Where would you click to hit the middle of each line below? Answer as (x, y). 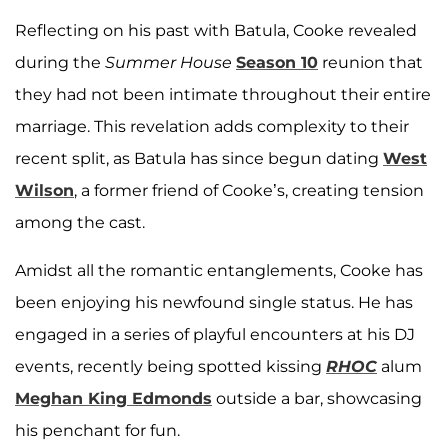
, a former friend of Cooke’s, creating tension (249, 191)
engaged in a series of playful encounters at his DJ (215, 335)
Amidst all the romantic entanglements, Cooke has (219, 271)
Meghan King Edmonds (113, 399)
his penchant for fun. (97, 431)
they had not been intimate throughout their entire (223, 95)
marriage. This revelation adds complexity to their (212, 127)
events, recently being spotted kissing (170, 367)
